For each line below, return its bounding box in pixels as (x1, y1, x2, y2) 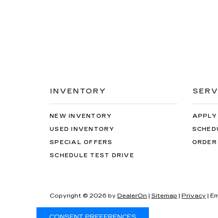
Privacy (182, 192, 206, 199)
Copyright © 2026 (50, 192, 108, 199)
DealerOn (117, 192, 147, 199)
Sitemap (151, 192, 177, 199)
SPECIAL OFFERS (50, 139, 113, 145)
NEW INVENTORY (50, 112, 112, 119)
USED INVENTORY (50, 126, 115, 132)
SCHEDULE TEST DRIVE (50, 152, 134, 159)
